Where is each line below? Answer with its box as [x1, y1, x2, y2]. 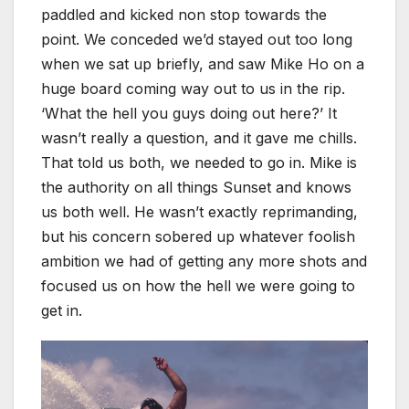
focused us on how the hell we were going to [41, 276, 355, 295]
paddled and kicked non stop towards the [41, 5, 327, 24]
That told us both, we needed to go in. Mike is [41, 152, 357, 172]
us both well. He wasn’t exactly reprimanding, [41, 202, 358, 221]
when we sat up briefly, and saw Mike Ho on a [41, 54, 364, 73]
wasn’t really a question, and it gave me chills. [41, 128, 357, 147]
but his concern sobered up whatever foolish [41, 226, 355, 246]
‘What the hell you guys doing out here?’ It [41, 103, 337, 122]
